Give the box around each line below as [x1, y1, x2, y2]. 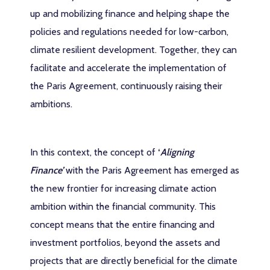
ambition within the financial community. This [30, 200, 216, 212]
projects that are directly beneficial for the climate [30, 254, 238, 266]
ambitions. [30, 98, 73, 110]
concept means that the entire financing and [30, 218, 215, 230]
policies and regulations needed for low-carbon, [30, 25, 229, 37]
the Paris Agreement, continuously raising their [30, 80, 223, 92]
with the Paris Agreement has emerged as [63, 164, 240, 176]
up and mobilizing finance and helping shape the [30, 7, 230, 19]
